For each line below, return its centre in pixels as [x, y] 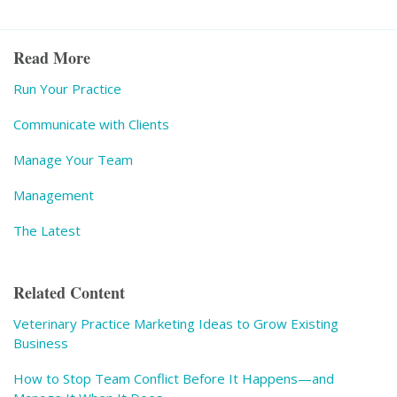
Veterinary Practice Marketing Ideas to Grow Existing [176, 323]
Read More [52, 57]
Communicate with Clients [91, 124]
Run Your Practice [67, 88]
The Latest [47, 230]
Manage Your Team [73, 159]
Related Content [69, 292]
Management [54, 195]
